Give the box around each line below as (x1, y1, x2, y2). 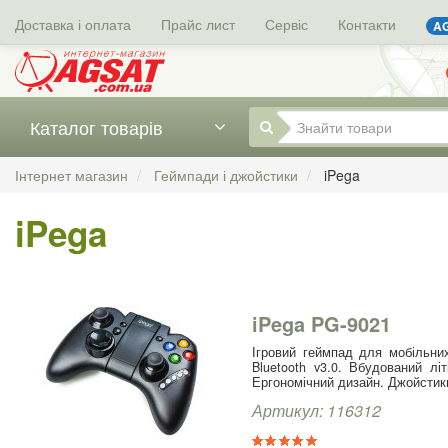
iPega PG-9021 (252, 308, 391, 338)
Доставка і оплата (15, 14, 131, 34)
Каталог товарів (30, 113, 163, 140)
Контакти (338, 14, 396, 34)
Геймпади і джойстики (154, 164, 298, 185)
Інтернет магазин (15, 164, 128, 185)
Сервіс (265, 14, 308, 34)
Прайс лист (161, 14, 235, 34)
